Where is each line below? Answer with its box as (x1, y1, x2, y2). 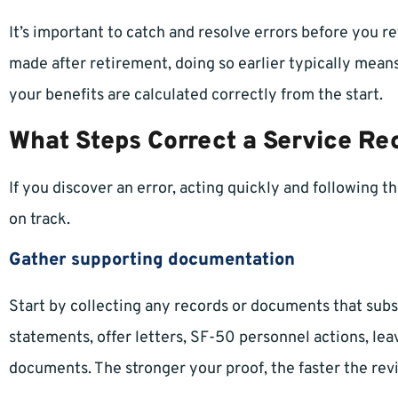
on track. (9, 210, 70, 231)
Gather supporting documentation (9, 249, 295, 273)
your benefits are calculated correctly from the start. (9, 85, 383, 107)
